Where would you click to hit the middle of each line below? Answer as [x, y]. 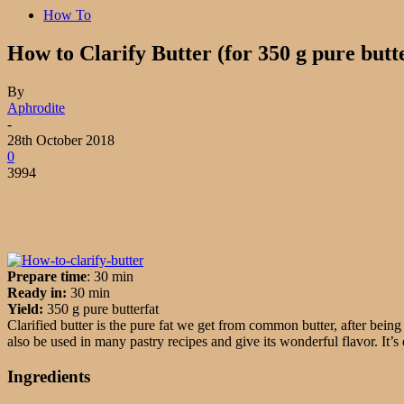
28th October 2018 [61, 140]
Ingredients [49, 376]
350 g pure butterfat [103, 308]
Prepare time [47, 276]
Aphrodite [36, 107]
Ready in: [37, 292]
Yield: [27, 308]
